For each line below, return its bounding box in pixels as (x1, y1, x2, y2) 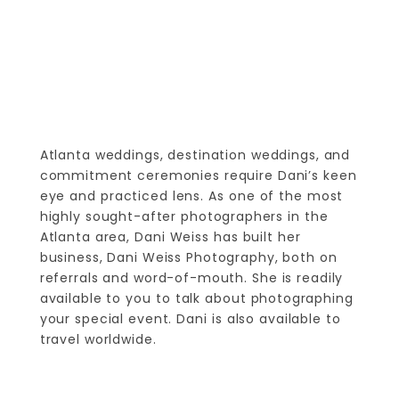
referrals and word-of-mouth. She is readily (39, 269, 344, 288)
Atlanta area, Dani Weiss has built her (39, 228, 301, 247)
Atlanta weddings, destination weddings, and (39, 146, 351, 165)
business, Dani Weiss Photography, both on (39, 248, 338, 267)
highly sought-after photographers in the (39, 208, 329, 226)
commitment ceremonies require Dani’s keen (39, 167, 357, 185)
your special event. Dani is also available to (39, 310, 341, 329)
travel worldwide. (39, 330, 157, 349)
